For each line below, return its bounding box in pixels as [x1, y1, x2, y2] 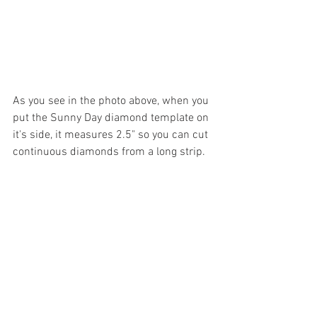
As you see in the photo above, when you [13, 94, 212, 109]
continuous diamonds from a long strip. [13, 145, 211, 160]
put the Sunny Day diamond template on [13, 111, 212, 126]
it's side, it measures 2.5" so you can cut [13, 128, 211, 143]
